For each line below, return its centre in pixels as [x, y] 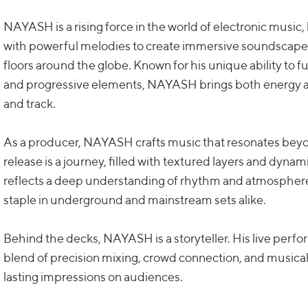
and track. [30, 103]
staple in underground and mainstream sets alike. [135, 200]
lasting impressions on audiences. [93, 277]
